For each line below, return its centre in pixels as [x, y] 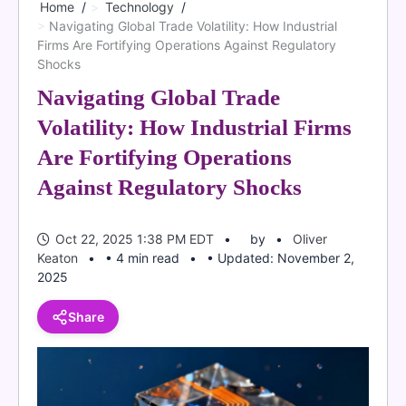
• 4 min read [142, 258]
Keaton [58, 258]
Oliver [310, 239]
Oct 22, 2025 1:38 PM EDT [135, 239]
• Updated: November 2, [280, 258]
